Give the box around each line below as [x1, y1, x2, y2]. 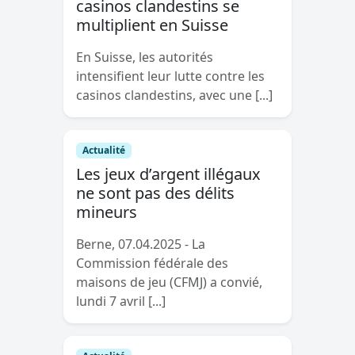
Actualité [82, 143, 125, 158]
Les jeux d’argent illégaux [76, 163, 261, 185]
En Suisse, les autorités [76, 48, 213, 66]
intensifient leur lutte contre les [76, 67, 265, 85]
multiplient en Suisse [76, 13, 228, 36]
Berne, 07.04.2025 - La [76, 235, 205, 254]
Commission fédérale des [76, 254, 228, 273]
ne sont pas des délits [76, 182, 235, 204]
